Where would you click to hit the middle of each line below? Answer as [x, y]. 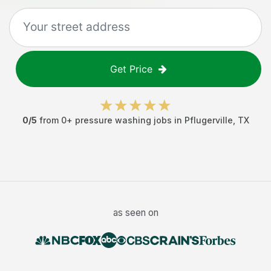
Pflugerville [208, 120]
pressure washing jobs [123, 120]
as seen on [135, 213]
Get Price [131, 69]
